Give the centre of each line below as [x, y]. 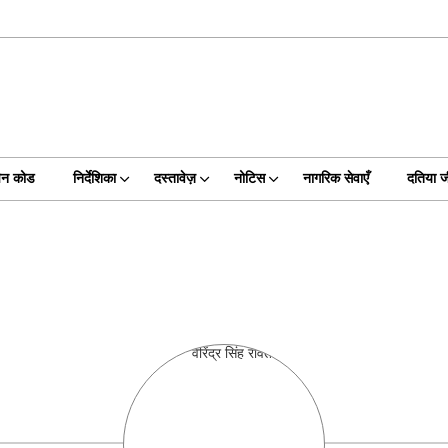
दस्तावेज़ [174, 178]
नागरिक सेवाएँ [335, 178]
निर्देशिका [94, 178]
